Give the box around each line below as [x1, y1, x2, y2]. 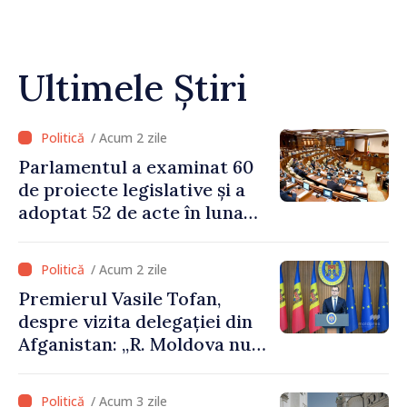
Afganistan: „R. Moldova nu [18, 332, 252, 355]
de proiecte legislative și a [18, 177, 245, 201]
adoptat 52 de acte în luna [18, 200, 243, 223]
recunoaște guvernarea [18, 354, 223, 378]
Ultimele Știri [18, 64, 247, 111]
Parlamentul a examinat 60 [18, 154, 253, 178]
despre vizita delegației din [18, 309, 253, 333]
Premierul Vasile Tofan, [18, 286, 221, 310]
